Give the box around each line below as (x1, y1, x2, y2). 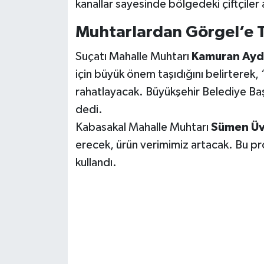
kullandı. (75, 156, 117, 169)
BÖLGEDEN (31, 239, 87, 249)
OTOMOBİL (31, 59, 87, 69)
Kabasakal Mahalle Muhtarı (75, 121, 211, 133)
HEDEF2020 (31, 29, 91, 39)
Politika (31, 179, 70, 189)
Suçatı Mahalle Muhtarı (75, 50, 192, 62)
